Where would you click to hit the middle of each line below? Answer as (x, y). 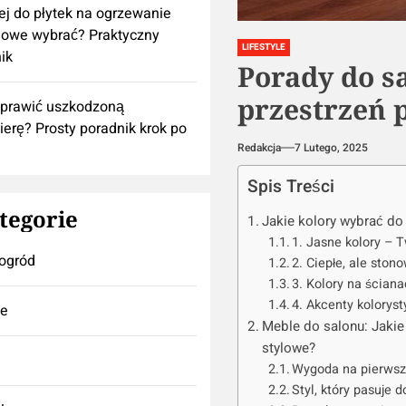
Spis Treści (290, 187)
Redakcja (259, 148)
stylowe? (288, 348)
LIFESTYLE (263, 48)
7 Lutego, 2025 (331, 148)
